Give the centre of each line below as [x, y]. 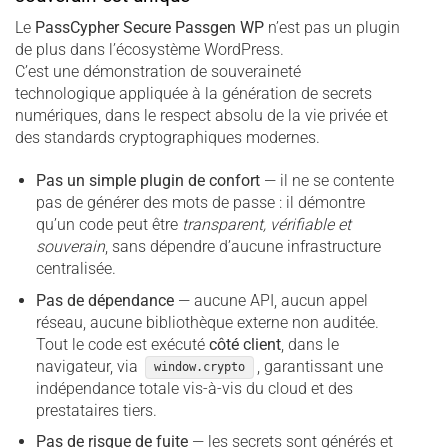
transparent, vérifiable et [266, 224]
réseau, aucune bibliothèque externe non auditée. [207, 322]
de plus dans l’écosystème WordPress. [149, 50]
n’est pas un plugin [332, 28]
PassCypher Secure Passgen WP [149, 28]
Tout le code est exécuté [122, 344]
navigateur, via [88, 366]
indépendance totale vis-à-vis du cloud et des [194, 388]
